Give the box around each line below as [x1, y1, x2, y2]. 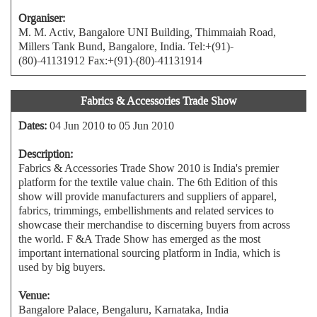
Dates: [18, 118, 47, 133]
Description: [18, 146, 73, 161]
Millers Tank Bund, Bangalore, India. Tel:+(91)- [18, 39, 234, 54]
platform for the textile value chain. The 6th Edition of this [18, 175, 277, 190]
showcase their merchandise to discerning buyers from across [18, 217, 290, 232]
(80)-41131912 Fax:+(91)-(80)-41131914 [18, 53, 202, 68]
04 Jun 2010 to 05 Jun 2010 [47, 118, 174, 133]
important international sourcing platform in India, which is [18, 246, 280, 260]
